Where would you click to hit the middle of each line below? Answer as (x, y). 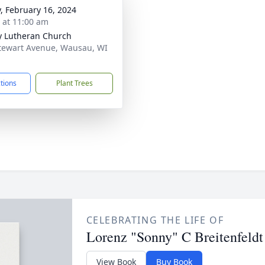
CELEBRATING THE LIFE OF (155, 220)
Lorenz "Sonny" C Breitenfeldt (174, 237)
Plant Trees (74, 83)
